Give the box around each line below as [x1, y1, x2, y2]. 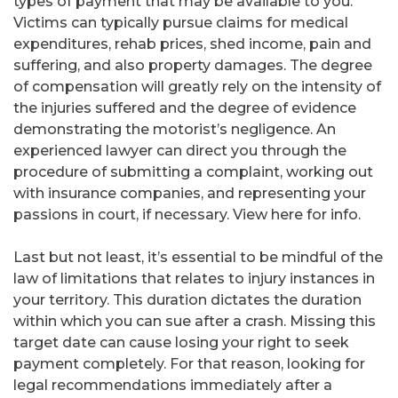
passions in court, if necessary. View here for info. [13, 206, 361, 224]
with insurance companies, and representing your [13, 185, 366, 203]
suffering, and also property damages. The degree [13, 57, 372, 75]
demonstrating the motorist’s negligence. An [13, 121, 336, 139]
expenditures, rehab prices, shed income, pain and [13, 36, 371, 53]
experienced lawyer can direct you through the [13, 142, 346, 160]
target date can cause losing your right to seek [13, 334, 349, 352]
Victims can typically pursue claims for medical [13, 14, 348, 32]
